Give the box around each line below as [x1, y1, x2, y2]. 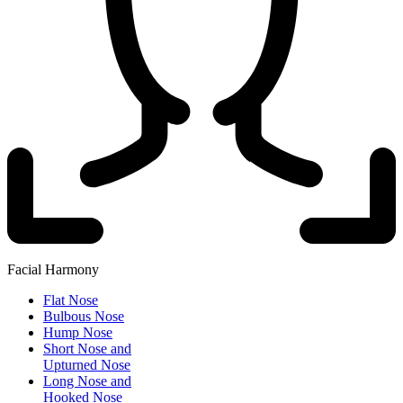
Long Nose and [43, 372, 131, 389]
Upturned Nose [43, 356, 130, 372]
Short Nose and [43, 340, 131, 356]
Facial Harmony [7, 261, 99, 277]
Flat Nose [43, 291, 98, 308]
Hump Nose [43, 324, 112, 340]
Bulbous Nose [43, 308, 124, 324]
